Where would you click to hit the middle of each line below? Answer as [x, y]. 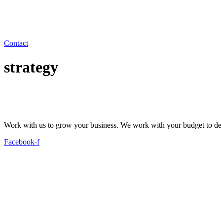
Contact [16, 43]
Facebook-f [22, 142]
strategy [31, 67]
